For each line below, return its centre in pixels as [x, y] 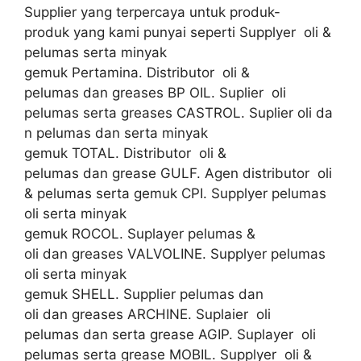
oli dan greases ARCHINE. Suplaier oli [147, 315]
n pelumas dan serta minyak [116, 133]
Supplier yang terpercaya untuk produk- [152, 12]
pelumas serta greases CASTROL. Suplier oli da [178, 113]
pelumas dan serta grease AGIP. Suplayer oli [170, 335]
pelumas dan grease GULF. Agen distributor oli [178, 174]
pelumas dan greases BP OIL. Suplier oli [155, 93]
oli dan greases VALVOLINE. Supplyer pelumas [175, 254]
